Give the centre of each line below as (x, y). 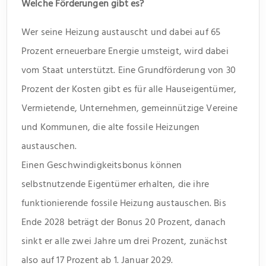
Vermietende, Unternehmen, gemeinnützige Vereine (130, 108)
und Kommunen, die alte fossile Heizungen (111, 127)
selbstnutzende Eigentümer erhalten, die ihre (115, 184)
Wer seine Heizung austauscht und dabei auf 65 (121, 32)
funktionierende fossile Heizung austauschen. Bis (124, 203)
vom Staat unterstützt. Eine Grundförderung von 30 (129, 70)
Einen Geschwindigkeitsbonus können (102, 165)
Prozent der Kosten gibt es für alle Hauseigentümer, (129, 89)
